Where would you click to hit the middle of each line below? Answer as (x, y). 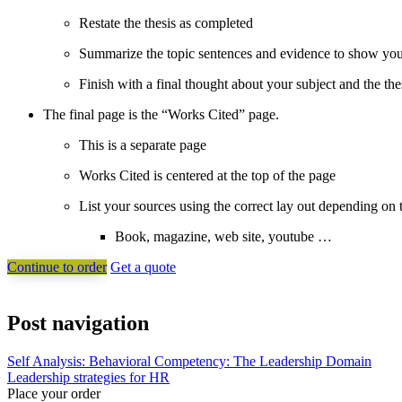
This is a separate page (143, 144)
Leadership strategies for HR (88, 377)
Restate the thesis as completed (166, 22)
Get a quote (143, 267)
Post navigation (78, 323)
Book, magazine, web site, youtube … (223, 236)
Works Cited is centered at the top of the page (207, 175)
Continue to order (57, 267)
